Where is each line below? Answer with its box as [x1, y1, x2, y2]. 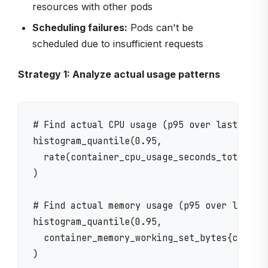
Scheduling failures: [32, 21, 127, 33]
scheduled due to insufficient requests [32, 37, 203, 50]
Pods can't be [127, 21, 193, 33]
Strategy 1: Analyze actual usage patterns [18, 68, 220, 80]
